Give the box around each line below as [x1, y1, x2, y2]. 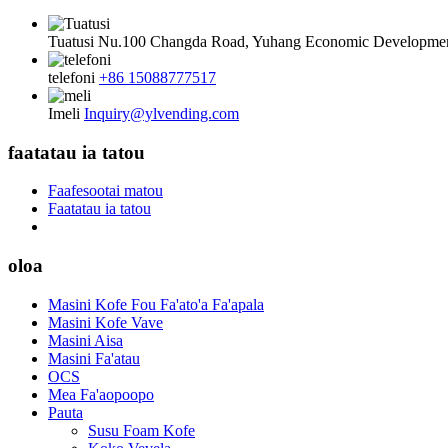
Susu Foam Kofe [88, 421, 195, 439]
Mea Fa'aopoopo [48, 385, 154, 403]
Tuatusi [48, 32, 94, 50]
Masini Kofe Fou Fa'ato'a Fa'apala [48, 295, 264, 313]
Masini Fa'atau [48, 349, 140, 367]
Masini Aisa [48, 331, 123, 349]
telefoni [48, 68, 95, 86]
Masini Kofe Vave [48, 313, 163, 331]
